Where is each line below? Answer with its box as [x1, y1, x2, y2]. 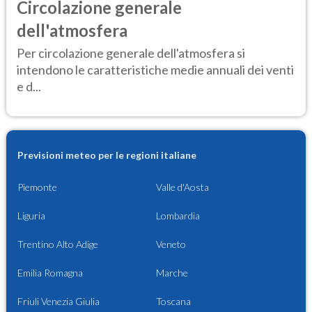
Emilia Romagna [17, 267, 83, 279]
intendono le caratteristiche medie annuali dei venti [17, 61, 294, 77]
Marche [156, 267, 188, 279]
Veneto [156, 238, 186, 251]
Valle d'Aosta [156, 181, 209, 194]
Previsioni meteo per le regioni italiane [17, 149, 196, 162]
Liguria [17, 210, 45, 222]
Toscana [156, 295, 191, 308]
